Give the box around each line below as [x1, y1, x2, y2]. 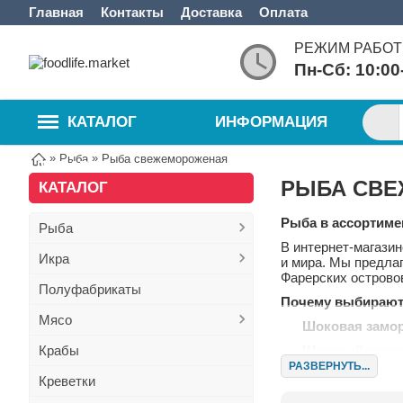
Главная [29, 4, 84, 20]
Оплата [259, 4, 308, 20]
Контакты [101, 4, 164, 20]
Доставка [181, 4, 242, 20]
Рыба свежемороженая [102, 151, 228, 166]
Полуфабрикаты [39, 282, 141, 297]
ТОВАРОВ [38, 158, 112, 175]
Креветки [39, 373, 95, 389]
